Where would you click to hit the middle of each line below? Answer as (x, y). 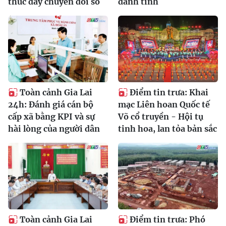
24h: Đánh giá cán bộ (51, 105)
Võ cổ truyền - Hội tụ (161, 117)
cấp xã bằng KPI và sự (51, 117)
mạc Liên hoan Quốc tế (164, 105)
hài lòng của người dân (54, 129)
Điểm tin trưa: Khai (169, 93)
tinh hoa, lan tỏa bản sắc (167, 129)
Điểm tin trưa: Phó (167, 220)
